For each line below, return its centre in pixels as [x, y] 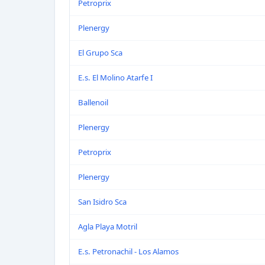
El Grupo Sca [100, 53]
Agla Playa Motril [108, 227]
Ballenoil [93, 102]
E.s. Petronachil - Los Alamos [128, 251]
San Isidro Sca [102, 202]
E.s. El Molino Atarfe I [115, 77]
